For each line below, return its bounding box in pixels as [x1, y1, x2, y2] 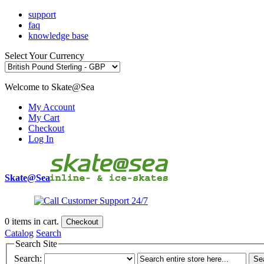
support [28, 9, 56, 19]
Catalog [5, 228, 34, 238]
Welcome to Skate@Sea [5, 82, 94, 92]
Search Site [15, 239, 57, 249]
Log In [28, 134, 54, 144]
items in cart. [12, 216, 59, 226]
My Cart [28, 113, 60, 123]
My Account [28, 102, 75, 112]
